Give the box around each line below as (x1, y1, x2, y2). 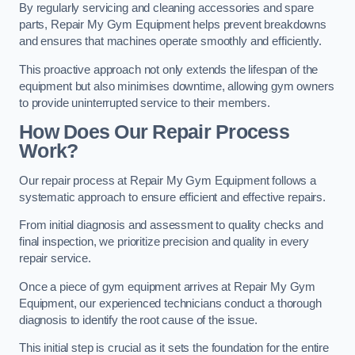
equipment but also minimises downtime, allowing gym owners (19, 79, 334, 93)
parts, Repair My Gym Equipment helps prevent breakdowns (19, 18, 327, 32)
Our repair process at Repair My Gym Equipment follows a (19, 174, 317, 187)
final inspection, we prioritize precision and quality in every (19, 235, 309, 249)
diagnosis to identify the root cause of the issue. (19, 313, 258, 326)
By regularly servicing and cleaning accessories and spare (19, 2, 314, 15)
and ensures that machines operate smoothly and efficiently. (19, 35, 322, 48)
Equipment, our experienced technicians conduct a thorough (19, 296, 322, 310)
